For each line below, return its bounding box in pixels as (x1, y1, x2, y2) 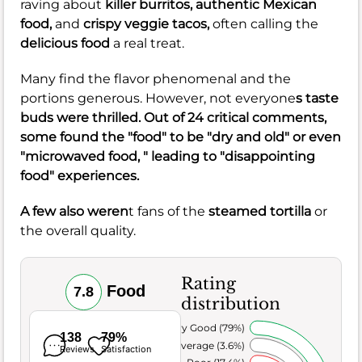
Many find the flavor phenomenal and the (20, 71, 291, 87)
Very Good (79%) (166, 322, 245, 335)
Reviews (59, 343, 95, 356)
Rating (181, 274, 236, 294)
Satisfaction (101, 343, 152, 356)
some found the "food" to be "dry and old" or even (20, 129, 341, 145)
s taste (296, 90, 339, 107)
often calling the (213, 16, 318, 32)
